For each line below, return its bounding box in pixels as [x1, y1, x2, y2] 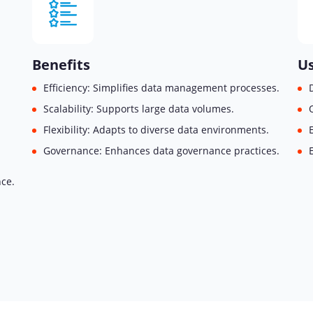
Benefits [32, 55, 90, 74]
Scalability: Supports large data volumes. [43, 102, 234, 115]
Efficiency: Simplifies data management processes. [43, 81, 279, 94]
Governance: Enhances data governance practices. [43, 144, 279, 157]
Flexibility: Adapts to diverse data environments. [43, 123, 269, 136]
